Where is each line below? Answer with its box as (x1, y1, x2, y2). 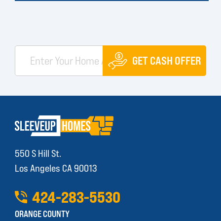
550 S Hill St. (15, 147, 61, 159)
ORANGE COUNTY (15, 208, 70, 219)
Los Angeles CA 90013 (15, 161, 97, 174)
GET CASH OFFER (132, 54, 201, 68)
